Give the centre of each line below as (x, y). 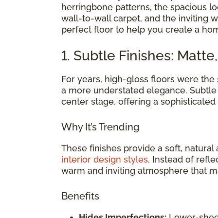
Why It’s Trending (100, 127)
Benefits (80, 196)
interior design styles (105, 159)
